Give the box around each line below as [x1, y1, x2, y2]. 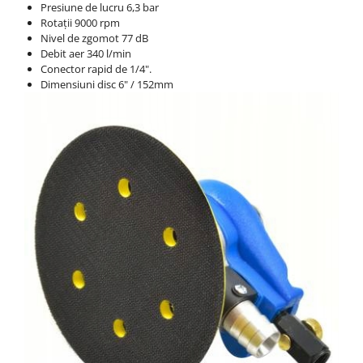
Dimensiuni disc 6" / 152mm [41, 76, 173, 92]
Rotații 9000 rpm [41, 15, 120, 30]
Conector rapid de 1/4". [41, 61, 152, 76]
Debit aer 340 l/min [41, 45, 131, 61]
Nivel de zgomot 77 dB [41, 30, 148, 45]
